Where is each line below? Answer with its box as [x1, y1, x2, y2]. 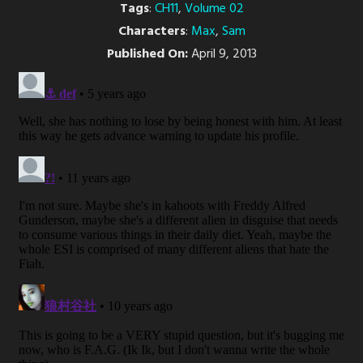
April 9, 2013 [187, 43, 257, 65]
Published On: [106, 43, 188, 65]
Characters [117, 20, 186, 42]
